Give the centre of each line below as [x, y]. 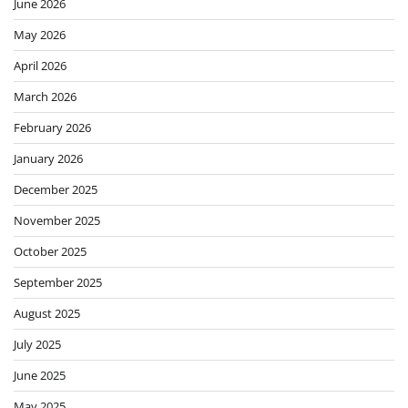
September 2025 [58, 283]
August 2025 [47, 314]
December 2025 [56, 190]
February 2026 [52, 128]
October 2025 [50, 252]
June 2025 [40, 376]
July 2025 [37, 345]
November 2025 [57, 221]
